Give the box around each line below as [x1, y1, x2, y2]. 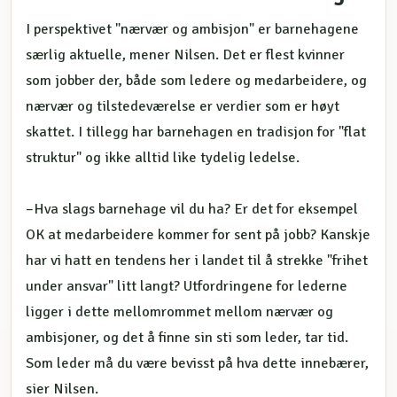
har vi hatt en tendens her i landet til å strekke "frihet [26, 251, 368, 269]
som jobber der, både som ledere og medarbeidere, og [26, 71, 367, 90]
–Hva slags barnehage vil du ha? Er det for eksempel [26, 199, 358, 218]
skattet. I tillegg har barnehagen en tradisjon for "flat [26, 122, 366, 141]
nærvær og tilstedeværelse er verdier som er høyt [26, 97, 339, 115]
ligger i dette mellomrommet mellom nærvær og [26, 302, 333, 321]
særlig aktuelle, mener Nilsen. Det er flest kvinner [26, 45, 345, 64]
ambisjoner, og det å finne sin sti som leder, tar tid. [26, 328, 348, 346]
